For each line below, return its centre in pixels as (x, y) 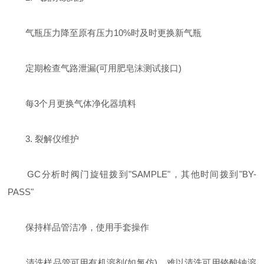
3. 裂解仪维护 (44, 139)
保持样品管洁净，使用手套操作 (79, 227)
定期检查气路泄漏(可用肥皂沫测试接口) (95, 68)
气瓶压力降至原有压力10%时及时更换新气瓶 (105, 33)
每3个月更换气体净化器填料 (72, 103)
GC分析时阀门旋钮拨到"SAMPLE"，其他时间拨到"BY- (132, 174)
